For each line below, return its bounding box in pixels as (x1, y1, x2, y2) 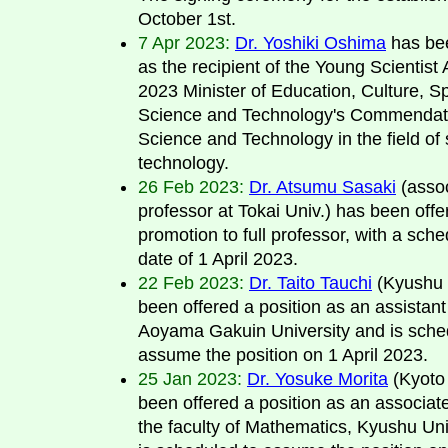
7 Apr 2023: (138, 32, 230, 53)
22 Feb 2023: (138, 272, 244, 293)
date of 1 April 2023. (138, 248, 298, 269)
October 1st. (138, 8, 236, 29)
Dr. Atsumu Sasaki (249, 176, 396, 197)
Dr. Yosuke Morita (247, 368, 388, 389)
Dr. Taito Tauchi (249, 272, 372, 293)
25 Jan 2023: (138, 368, 242, 389)
